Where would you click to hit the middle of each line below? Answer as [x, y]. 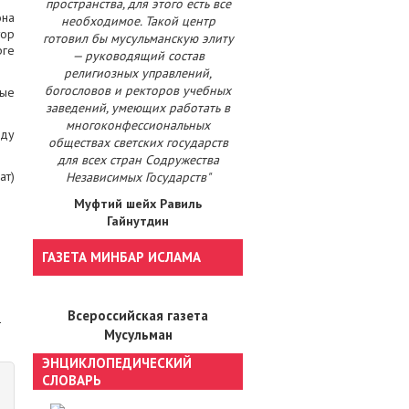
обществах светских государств [138, 142]
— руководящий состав [138, 56]
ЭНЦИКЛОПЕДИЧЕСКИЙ [117, 363]
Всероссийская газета [138, 315]
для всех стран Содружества [138, 160]
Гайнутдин [138, 221]
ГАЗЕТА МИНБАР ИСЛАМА [121, 257]
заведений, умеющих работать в [138, 108]
